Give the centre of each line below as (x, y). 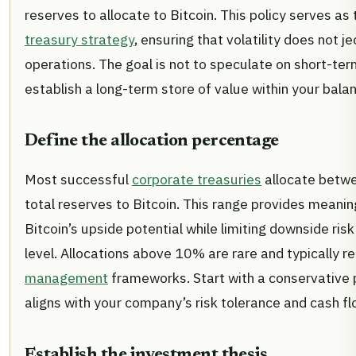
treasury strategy (79, 39)
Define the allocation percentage (152, 141)
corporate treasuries (197, 179)
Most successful (78, 179)
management (66, 277)
